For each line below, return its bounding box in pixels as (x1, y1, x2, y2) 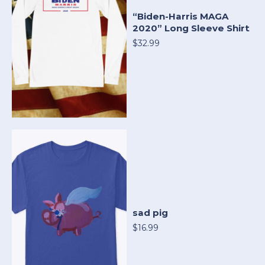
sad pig (132, 206, 168, 218)
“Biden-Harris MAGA (132, 10, 228, 22)
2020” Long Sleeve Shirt (132, 22, 250, 34)
